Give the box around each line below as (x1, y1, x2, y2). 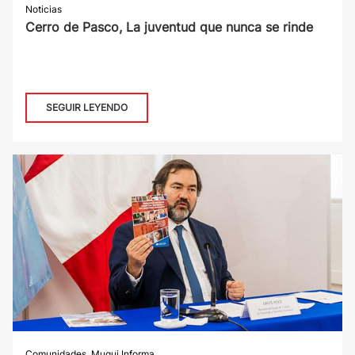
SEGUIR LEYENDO (46, 101, 128, 114)
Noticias (25, 2, 62, 15)
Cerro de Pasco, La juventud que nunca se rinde (25, 18, 313, 35)
